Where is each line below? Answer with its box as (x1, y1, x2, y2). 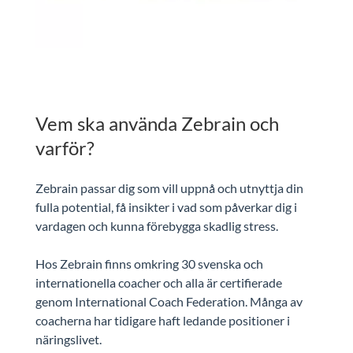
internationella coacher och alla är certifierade (35, 274, 282, 290)
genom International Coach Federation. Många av (35, 293, 303, 309)
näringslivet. (35, 331, 102, 347)
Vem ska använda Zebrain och (35, 111, 279, 135)
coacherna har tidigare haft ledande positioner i (35, 312, 290, 328)
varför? (35, 136, 95, 159)
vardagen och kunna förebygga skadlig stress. (35, 217, 281, 233)
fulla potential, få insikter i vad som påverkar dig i (35, 199, 297, 214)
